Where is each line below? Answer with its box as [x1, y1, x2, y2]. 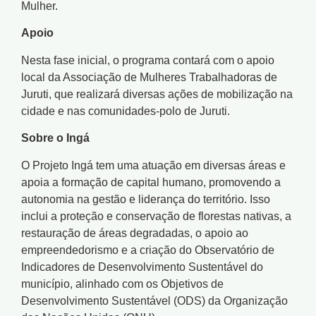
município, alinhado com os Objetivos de [21, 277, 224, 290]
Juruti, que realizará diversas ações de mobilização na [21, 87, 293, 100]
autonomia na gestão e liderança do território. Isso [21, 193, 270, 205]
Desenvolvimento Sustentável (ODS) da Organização [21, 294, 288, 307]
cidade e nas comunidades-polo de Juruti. [21, 104, 230, 117]
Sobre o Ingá [21, 132, 90, 145]
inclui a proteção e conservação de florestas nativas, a [21, 209, 291, 222]
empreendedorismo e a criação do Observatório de [21, 243, 274, 256]
